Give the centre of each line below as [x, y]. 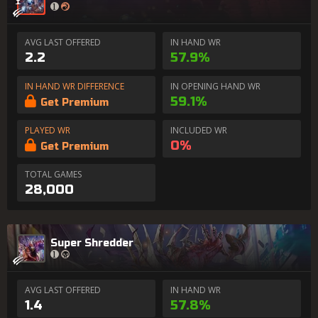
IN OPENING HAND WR [215, 86]
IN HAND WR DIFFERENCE [75, 86]
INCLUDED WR [199, 130]
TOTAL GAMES [53, 174]
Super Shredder [92, 243]
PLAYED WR [48, 130]
